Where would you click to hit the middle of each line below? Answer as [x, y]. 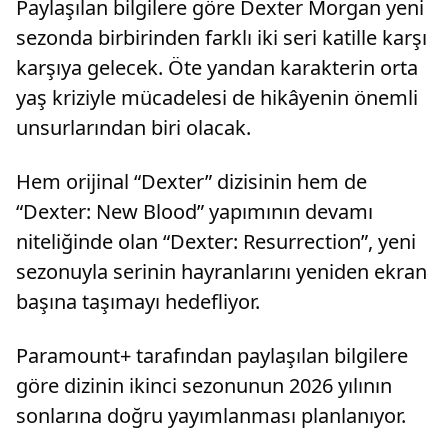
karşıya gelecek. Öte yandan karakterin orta [217, 68]
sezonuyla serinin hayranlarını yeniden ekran [221, 272]
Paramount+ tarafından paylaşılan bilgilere [212, 356]
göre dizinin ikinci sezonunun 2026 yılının [204, 386]
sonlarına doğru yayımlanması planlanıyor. [211, 416]
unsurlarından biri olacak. [133, 128]
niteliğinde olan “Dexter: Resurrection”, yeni [216, 242]
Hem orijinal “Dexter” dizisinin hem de [191, 182]
